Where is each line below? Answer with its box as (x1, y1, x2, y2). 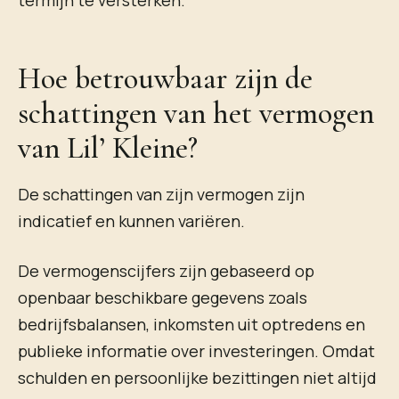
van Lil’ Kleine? (18, 130, 198, 167)
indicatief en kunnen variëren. (18, 210, 245, 232)
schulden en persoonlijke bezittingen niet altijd (18, 366, 377, 388)
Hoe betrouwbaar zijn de (18, 61, 313, 98)
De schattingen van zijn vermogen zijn (18, 183, 305, 206)
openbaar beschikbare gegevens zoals (18, 286, 307, 308)
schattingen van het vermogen (18, 95, 374, 133)
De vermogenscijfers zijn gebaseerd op (18, 259, 314, 281)
